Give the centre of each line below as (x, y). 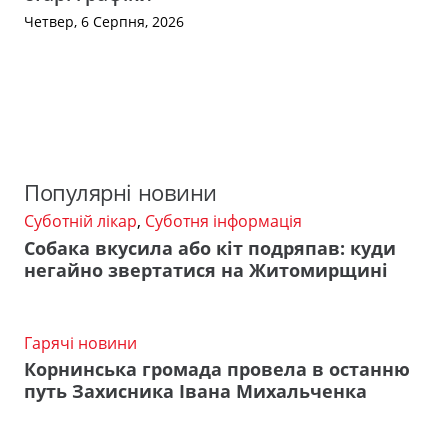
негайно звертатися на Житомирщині (206, 269)
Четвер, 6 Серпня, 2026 (104, 21)
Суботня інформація (223, 221)
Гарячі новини (80, 342)
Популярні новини (120, 193)
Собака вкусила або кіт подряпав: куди (210, 247)
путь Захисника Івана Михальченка (195, 391)
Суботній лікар (80, 221)
